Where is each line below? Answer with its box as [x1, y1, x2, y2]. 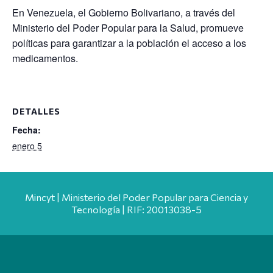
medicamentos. [12, 51, 78, 65]
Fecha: [12, 123, 41, 136]
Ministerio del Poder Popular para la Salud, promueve [12, 20, 244, 35]
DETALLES [12, 105, 60, 116]
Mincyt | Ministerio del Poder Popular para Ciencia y [25, 191, 248, 203]
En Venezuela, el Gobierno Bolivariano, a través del [12, 5, 235, 19]
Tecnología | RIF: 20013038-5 [71, 203, 202, 215]
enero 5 [12, 139, 42, 152]
